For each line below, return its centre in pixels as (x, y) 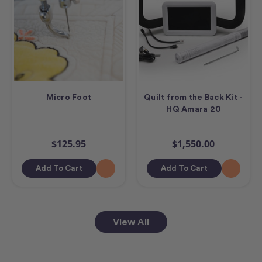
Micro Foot (68, 97)
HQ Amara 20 (194, 109)
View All (131, 222)
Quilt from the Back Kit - (194, 97)
